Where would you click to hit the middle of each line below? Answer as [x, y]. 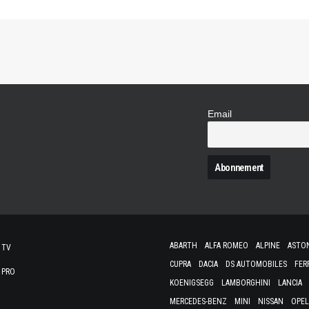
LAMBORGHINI [246, 283]
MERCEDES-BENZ [198, 301]
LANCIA [290, 283]
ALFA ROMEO [227, 246]
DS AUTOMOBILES [256, 264]
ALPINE [268, 246]
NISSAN [271, 301]
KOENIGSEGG [192, 283]
